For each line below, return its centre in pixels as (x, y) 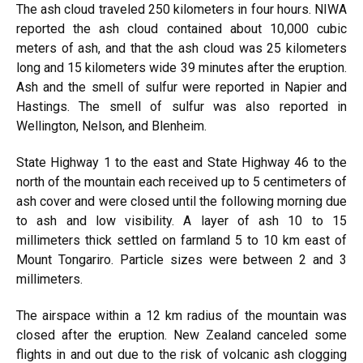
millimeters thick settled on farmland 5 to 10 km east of (181, 240)
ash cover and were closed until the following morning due (181, 201)
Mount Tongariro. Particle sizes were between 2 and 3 (181, 260)
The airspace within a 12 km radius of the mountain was (181, 316)
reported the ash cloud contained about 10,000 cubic (181, 29)
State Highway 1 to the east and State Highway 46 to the (181, 162)
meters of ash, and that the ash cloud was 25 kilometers (181, 48)
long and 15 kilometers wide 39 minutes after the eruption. (181, 68)
